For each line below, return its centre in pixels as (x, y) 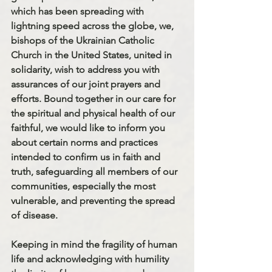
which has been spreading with (79, 11)
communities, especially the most (84, 186)
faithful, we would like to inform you (89, 127)
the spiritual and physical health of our (94, 113)
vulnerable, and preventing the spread (94, 200)
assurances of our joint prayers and (87, 84)
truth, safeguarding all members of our (95, 171)
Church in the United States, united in (93, 55)
